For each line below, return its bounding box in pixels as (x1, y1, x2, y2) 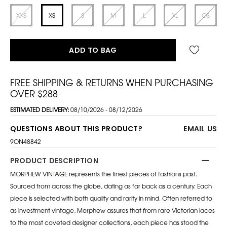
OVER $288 (10, 86, 58, 100)
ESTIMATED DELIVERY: (10, 104, 70, 114)
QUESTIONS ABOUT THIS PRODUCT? (10, 123, 142, 134)
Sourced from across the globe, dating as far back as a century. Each (10, 181, 212, 191)
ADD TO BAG (69, 45, 117, 55)
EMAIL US (183, 123, 217, 134)
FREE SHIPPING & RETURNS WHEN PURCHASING (10, 75, 213, 89)
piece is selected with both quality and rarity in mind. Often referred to (10, 193, 212, 203)
